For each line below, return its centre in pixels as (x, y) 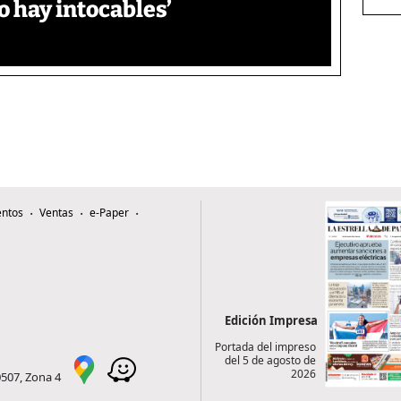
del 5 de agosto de (270, 361)
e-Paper (109, 213)
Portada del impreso (265, 347)
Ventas (56, 213)
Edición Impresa (271, 321)
